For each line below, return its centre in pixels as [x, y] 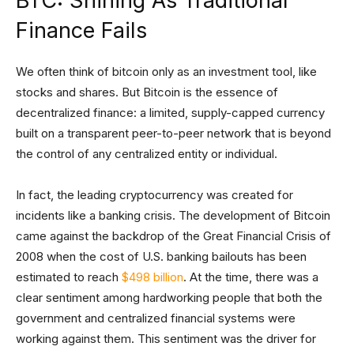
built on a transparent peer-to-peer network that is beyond [173, 134]
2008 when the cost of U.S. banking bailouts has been [161, 257]
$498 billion [153, 277]
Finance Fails [81, 31]
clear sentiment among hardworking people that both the [169, 298]
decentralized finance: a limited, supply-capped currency [170, 113]
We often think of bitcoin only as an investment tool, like [166, 72]
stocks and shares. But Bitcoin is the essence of [147, 92]
